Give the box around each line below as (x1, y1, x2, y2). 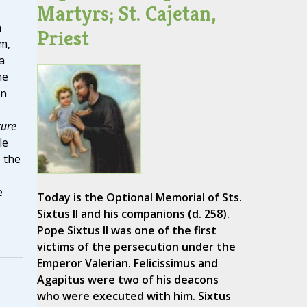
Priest (36, 25, 89, 51)
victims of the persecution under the (36, 239, 236, 255)
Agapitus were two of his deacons (36, 272, 219, 288)
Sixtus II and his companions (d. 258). (36, 206, 230, 222)
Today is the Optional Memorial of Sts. (36, 190, 242, 206)
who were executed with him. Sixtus (36, 288, 231, 304)
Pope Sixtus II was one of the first (36, 223, 217, 238)
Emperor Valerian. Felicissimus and (36, 256, 218, 271)
